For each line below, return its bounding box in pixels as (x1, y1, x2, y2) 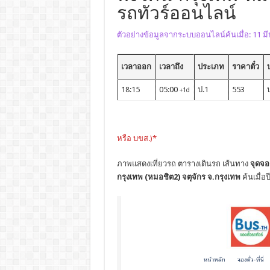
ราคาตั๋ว (231, 62, 259, 72)
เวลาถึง (159, 62, 183, 72)
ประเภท (197, 62, 224, 72)
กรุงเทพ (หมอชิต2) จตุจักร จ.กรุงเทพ (116, 172, 240, 182)
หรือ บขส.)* (116, 134, 157, 143)
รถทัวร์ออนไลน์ (116, 3, 236, 24)
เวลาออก (121, 62, 151, 72)
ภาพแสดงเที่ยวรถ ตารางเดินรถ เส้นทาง (116, 159, 250, 169)
